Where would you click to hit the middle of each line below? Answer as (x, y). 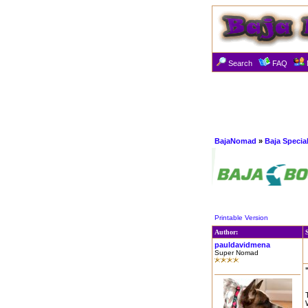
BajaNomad (235, 141)
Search (240, 63)
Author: (226, 232)
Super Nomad (236, 253)
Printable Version (241, 218)
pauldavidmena (242, 245)
